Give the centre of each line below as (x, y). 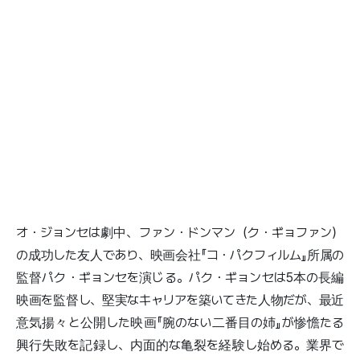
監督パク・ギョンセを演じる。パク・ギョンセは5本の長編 (180, 278)
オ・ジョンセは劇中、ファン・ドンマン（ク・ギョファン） (180, 233)
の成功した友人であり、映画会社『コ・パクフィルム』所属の (180, 256)
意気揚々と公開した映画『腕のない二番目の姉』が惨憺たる (180, 323)
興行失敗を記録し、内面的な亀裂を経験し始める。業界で (180, 346)
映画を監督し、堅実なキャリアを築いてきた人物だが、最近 (180, 301)
